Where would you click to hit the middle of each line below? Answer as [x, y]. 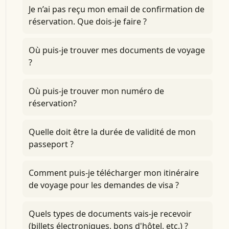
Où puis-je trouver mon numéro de [96, 91]
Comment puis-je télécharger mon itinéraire [113, 173]
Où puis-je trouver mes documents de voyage [117, 50]
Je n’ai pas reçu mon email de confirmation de [116, 9]
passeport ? [51, 144]
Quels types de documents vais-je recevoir [110, 214]
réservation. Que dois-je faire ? [87, 21]
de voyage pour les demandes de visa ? [104, 185]
